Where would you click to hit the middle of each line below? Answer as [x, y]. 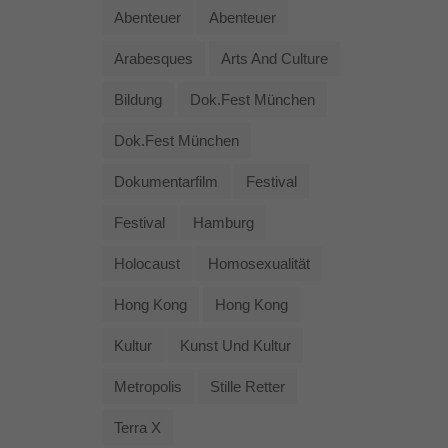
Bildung [138, 99]
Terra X [137, 427]
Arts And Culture [274, 58]
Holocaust [147, 263]
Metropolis [148, 386]
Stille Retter [247, 386]
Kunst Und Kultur [235, 345]
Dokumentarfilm [166, 181]
